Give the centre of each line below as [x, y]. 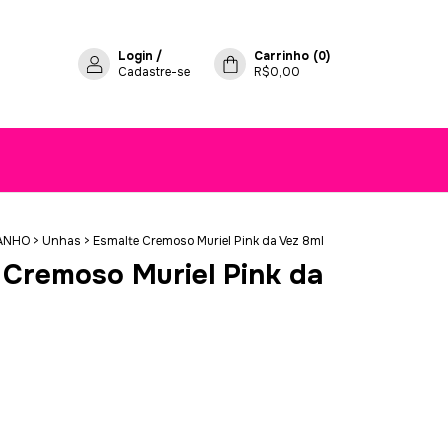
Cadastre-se [154, 72]
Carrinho [281, 56]
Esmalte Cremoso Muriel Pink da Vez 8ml [208, 241]
